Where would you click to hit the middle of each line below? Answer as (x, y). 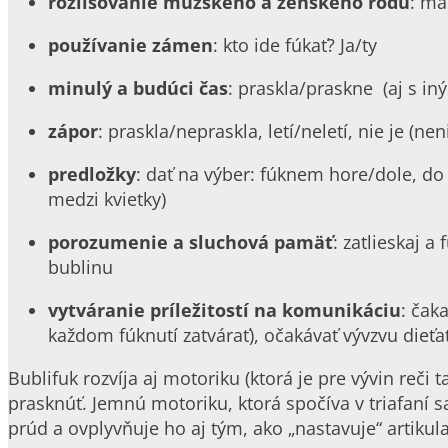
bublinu (80, 266)
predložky (92, 173)
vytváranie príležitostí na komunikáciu (224, 309)
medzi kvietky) (107, 198)
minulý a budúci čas (138, 87)
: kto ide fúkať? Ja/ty (295, 44)
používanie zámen (130, 44)
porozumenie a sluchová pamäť (190, 241)
